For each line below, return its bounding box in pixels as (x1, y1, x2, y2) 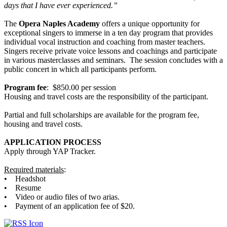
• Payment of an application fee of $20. (4, 201, 135, 210)
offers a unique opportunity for (100, 19, 200, 28)
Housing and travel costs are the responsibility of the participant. (4, 92, 208, 101)
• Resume (4, 183, 41, 192)
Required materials (4, 165, 64, 174)
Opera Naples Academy (19, 19, 100, 28)
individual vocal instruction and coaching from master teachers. (4, 37, 205, 46)
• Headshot (4, 174, 46, 183)
